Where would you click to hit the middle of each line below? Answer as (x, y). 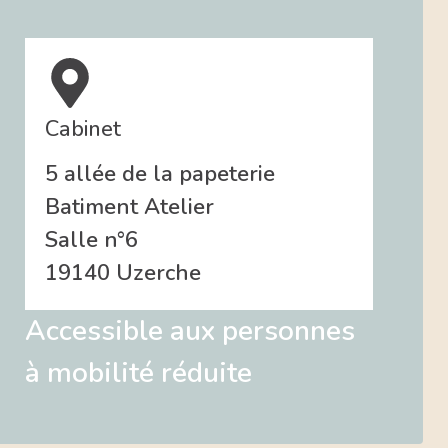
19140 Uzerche (123, 273)
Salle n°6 (91, 240)
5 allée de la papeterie (160, 174)
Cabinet (83, 129)
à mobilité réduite (138, 373)
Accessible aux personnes (190, 331)
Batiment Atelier (129, 207)
